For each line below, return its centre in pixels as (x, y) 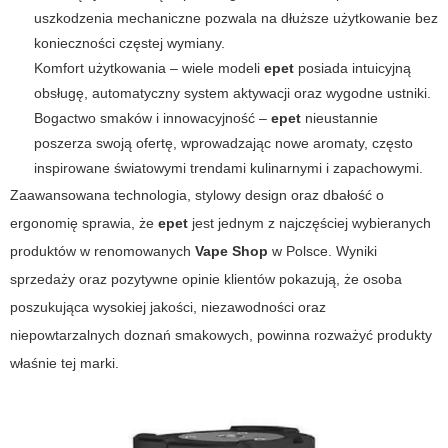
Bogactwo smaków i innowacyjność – (152, 117)
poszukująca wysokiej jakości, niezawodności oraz (168, 306)
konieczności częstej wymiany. (129, 42)
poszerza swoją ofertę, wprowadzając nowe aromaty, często (223, 142)
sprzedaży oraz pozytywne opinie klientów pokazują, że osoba (206, 278)
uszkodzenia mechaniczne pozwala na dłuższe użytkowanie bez (236, 17)
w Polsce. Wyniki (322, 250)
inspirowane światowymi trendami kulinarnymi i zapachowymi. (228, 167)
